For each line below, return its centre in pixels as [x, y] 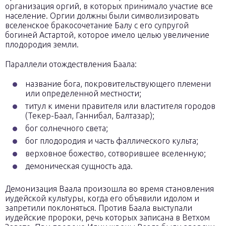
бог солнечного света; [67, 128]
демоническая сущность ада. [79, 166]
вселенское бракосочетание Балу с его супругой [97, 25]
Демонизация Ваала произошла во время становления [109, 189]
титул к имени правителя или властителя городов [120, 106]
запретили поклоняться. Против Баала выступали [99, 208]
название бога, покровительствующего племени [118, 84]
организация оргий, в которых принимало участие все [109, 6]
